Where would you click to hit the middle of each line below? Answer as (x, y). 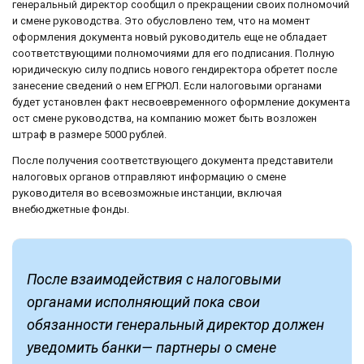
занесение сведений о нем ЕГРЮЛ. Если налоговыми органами (167, 85)
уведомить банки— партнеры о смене (152, 348)
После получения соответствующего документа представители (173, 161)
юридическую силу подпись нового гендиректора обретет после (175, 69)
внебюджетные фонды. (71, 210)
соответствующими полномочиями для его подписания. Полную (173, 53)
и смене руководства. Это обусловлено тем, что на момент (161, 20)
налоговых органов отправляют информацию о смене (149, 177)
